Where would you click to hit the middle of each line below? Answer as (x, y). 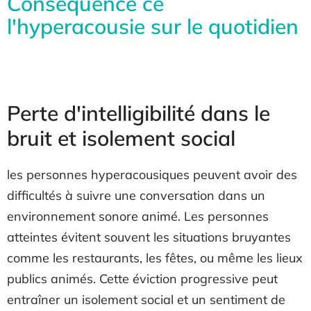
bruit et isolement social (121, 138)
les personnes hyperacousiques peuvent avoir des (152, 175)
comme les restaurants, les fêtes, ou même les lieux (155, 258)
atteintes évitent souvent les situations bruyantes (149, 237)
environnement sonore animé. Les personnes (138, 216)
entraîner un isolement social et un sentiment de (146, 300)
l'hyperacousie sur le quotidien (153, 26)
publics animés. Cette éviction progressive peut (142, 279)
